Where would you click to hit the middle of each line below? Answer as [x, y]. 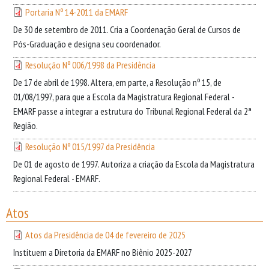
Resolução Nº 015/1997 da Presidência [90, 147]
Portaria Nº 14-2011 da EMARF [77, 12]
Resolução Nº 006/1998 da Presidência [90, 65]
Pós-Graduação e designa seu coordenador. [87, 44]
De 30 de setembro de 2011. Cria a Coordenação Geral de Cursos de [127, 29]
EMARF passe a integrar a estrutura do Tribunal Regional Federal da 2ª [132, 111]
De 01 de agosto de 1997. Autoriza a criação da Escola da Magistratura [134, 164]
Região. [26, 125]
